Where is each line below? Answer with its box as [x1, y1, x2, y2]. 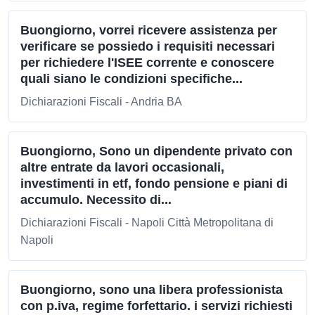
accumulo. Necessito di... [20, 193, 172, 207]
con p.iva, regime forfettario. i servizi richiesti [20, 299, 292, 313]
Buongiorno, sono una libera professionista [20, 283, 283, 297]
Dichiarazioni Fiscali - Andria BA [20, 96, 182, 108]
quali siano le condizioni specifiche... [20, 72, 243, 86]
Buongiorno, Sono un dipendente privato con [20, 144, 292, 158]
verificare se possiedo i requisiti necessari [20, 39, 275, 53]
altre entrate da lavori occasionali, [20, 160, 224, 174]
